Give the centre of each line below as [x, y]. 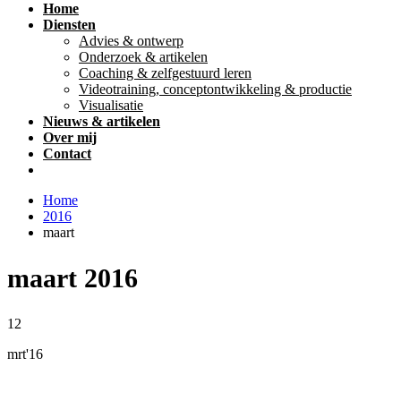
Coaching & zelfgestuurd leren [165, 73]
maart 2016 [73, 277]
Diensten [69, 24]
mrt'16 [25, 354]
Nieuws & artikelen [102, 121]
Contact [67, 153]
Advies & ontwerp [131, 40]
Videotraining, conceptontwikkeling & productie [215, 89]
